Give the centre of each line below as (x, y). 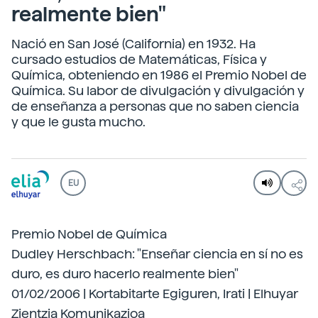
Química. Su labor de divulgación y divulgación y (158, 91)
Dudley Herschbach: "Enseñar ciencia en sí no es (157, 254)
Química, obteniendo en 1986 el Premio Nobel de (159, 75)
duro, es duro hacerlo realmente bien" (125, 274)
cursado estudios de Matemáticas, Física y (139, 59)
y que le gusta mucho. (78, 122)
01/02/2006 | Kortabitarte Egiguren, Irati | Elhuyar (155, 294)
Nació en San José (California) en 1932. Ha (133, 44)
